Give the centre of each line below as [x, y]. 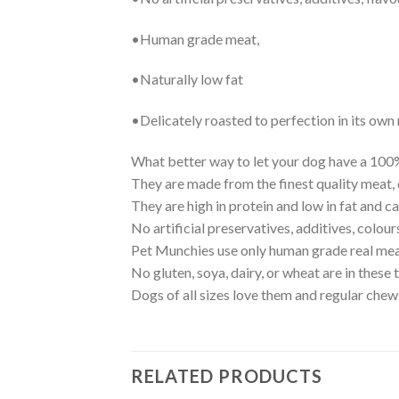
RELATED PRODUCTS [227, 375]
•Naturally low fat [187, 79]
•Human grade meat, [195, 38]
